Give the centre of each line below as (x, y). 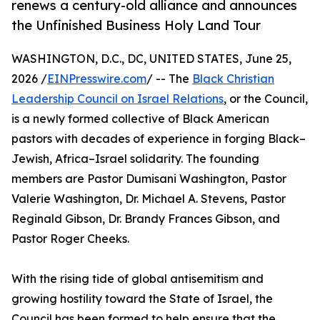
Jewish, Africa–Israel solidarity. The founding (135, 159)
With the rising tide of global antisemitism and (137, 279)
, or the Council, (266, 99)
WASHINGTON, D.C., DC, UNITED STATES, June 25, (151, 59)
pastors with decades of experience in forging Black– (159, 139)
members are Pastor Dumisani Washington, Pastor (149, 179)
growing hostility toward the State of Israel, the (142, 299)
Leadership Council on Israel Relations (117, 99)
